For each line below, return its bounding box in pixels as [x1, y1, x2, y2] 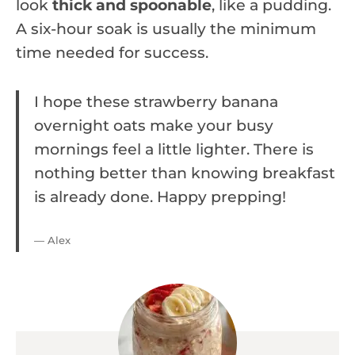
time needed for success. [16, 43, 208, 62]
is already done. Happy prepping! [34, 187, 286, 206]
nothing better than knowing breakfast [34, 163, 335, 182]
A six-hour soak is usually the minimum [16, 19, 316, 38]
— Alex [34, 233, 71, 246]
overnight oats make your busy [34, 116, 273, 135]
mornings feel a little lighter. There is [34, 139, 314, 158]
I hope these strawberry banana [34, 92, 278, 111]
